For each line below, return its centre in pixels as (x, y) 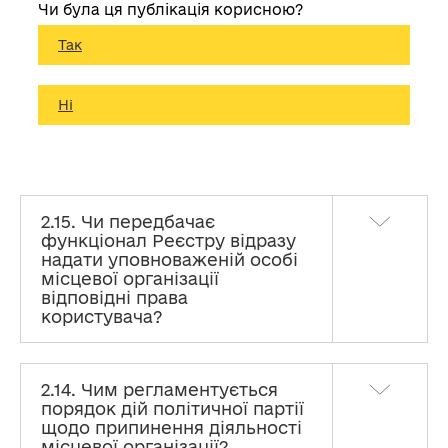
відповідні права (114, 297)
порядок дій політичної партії (172, 408)
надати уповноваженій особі (169, 259)
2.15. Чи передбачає (128, 221)
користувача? (102, 316)
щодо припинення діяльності (171, 427)
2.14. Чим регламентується (159, 389)
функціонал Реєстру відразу (168, 240)
